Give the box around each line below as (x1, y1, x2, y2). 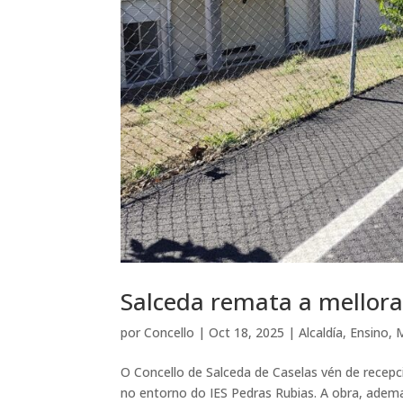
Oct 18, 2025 (209, 323, 285, 341)
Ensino (350, 323, 390, 341)
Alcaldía (299, 323, 344, 341)
